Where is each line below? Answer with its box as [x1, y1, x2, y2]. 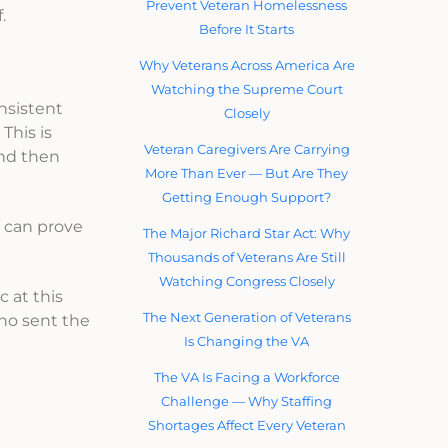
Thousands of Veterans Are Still [147, 248, 346, 265]
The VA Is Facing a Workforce [153, 368, 340, 385]
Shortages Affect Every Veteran [147, 416, 346, 433]
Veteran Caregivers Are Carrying [143, 140, 350, 157]
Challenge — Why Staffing [161, 392, 333, 409]
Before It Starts [199, 20, 295, 37]
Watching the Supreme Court [150, 80, 343, 97]
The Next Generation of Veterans [142, 308, 351, 325]
